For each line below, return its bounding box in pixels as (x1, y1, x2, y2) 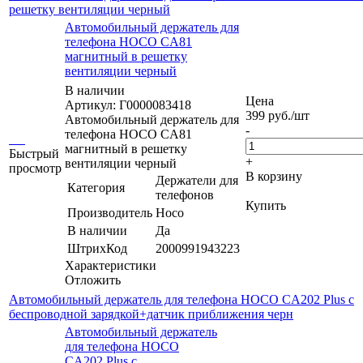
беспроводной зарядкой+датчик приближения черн (9, 306, 293, 321)
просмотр (9, 160, 62, 175)
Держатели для (156, 173, 238, 187)
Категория (67, 180, 125, 194)
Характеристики (65, 258, 156, 272)
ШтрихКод (67, 241, 127, 255)
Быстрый (9, 146, 59, 160)
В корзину (246, 169, 302, 183)
